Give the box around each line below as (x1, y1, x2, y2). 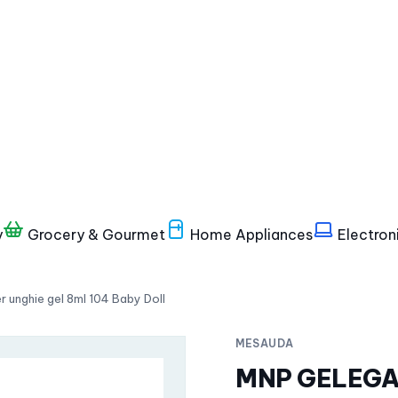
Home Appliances (187, 226, 313, 243)
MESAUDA (235, 337, 294, 350)
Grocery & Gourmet (24, 226, 165, 243)
